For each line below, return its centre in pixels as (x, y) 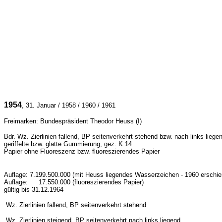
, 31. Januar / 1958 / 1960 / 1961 (69, 105)
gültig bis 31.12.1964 (34, 190)
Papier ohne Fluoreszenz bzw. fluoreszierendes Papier (82, 151)
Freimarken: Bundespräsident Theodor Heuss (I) (73, 121)
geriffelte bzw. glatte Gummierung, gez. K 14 (69, 144)
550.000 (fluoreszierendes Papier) (96, 182)
